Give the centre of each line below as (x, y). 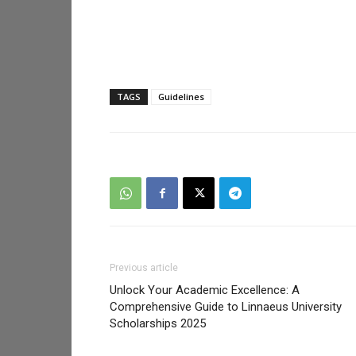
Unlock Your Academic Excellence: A (205, 290)
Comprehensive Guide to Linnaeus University (226, 307)
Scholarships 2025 (158, 323)
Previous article (144, 268)
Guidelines (181, 97)
